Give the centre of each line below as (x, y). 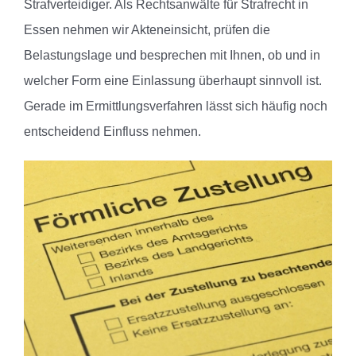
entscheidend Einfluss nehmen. (112, 132)
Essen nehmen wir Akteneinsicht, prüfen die (147, 30)
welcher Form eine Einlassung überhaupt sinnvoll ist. (173, 81)
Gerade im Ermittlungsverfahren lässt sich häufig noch (176, 106)
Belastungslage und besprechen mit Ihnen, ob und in (172, 56)
